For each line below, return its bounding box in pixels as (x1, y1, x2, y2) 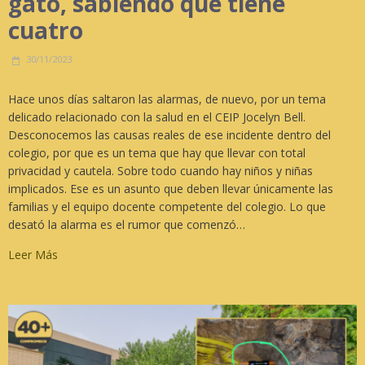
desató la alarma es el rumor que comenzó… (8, 217, 245, 233)
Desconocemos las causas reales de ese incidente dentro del (8, 127, 331, 143)
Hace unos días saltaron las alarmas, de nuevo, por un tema (8, 91, 326, 108)
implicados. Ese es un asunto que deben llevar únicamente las (8, 181, 333, 197)
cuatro (8, 15, 83, 46)
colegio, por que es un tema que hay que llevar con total (8, 145, 306, 161)
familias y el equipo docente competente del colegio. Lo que (8, 199, 326, 215)
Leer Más (8, 247, 58, 263)
